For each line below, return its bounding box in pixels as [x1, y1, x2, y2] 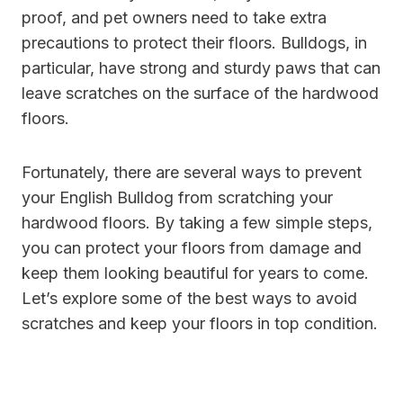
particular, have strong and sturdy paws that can [22, 58, 381, 78]
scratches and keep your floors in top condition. [22, 314, 378, 334]
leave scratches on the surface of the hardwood [22, 84, 379, 103]
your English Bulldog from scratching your [22, 188, 333, 208]
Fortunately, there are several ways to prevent [22, 163, 362, 183]
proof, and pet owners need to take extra [22, 8, 327, 28]
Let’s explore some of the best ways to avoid [22, 289, 357, 309]
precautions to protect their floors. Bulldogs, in [22, 33, 367, 53]
